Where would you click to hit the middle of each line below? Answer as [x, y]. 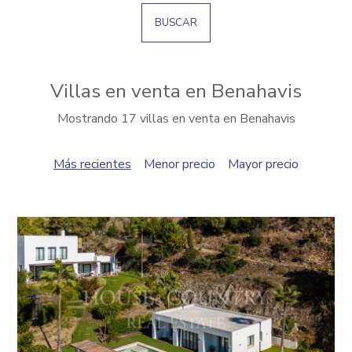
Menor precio [180, 164]
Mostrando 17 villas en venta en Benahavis [176, 119]
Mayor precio [263, 164]
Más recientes [92, 164]
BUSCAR [176, 23]
